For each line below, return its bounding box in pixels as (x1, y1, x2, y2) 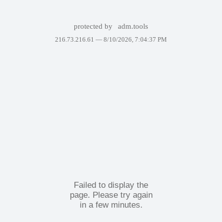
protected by (73, 22, 114, 30)
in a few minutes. (79, 200, 143, 210)
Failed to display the (74, 180, 148, 190)
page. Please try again (69, 190, 153, 200)
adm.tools (118, 22, 149, 30)
